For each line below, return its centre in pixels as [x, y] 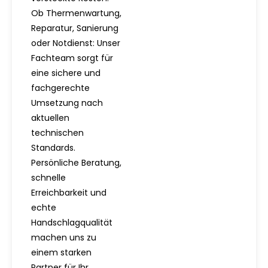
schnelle [48, 177]
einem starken [61, 252]
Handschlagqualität [72, 222]
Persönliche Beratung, [76, 162]
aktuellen [50, 118]
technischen [57, 133]
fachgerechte [60, 88]
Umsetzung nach [67, 103]
